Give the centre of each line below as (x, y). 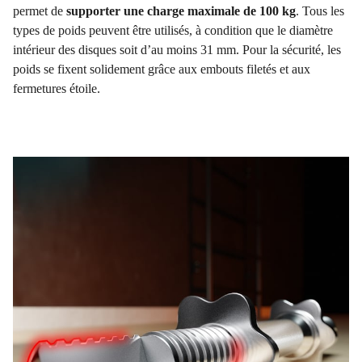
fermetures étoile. (57, 89)
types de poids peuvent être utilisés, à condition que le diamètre (173, 31)
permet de (40, 11)
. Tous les (320, 11)
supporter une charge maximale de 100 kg (181, 11)
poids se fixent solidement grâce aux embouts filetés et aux (162, 69)
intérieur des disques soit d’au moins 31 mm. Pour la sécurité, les (177, 50)
